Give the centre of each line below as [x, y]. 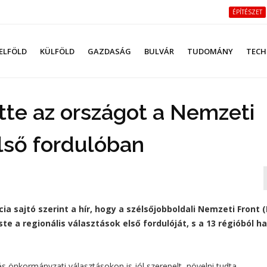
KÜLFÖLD [57, 51]
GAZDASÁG [109, 51]
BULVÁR [159, 51]
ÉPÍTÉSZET [247, 12]
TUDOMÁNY [210, 51]
